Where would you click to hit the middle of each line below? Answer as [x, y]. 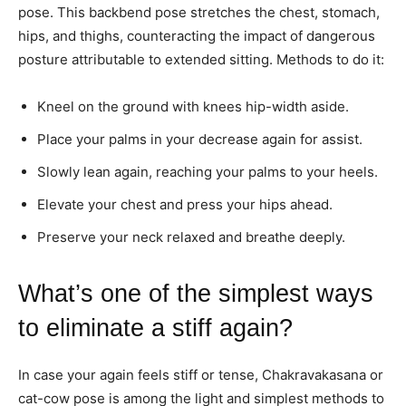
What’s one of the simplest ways [196, 293]
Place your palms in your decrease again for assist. [200, 139]
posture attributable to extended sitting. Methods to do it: [201, 59]
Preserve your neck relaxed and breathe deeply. [191, 237]
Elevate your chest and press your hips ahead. [185, 204]
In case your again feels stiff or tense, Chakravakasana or [201, 374]
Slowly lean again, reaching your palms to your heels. [208, 171]
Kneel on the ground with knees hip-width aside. [193, 106]
